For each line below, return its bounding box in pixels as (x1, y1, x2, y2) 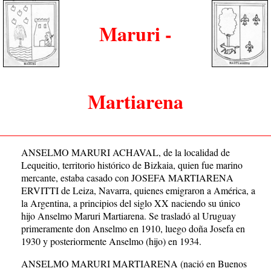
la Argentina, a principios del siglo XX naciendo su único (21, 197, 240, 209)
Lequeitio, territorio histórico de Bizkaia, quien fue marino (21, 158, 243, 171)
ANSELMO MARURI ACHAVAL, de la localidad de (21, 146, 230, 158)
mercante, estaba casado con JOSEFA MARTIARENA (21, 171, 233, 184)
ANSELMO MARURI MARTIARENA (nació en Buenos (21, 257, 247, 270)
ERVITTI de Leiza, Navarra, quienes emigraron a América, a (21, 184, 255, 197)
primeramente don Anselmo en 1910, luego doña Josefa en (21, 222, 245, 235)
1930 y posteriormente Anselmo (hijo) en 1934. (21, 235, 201, 247)
